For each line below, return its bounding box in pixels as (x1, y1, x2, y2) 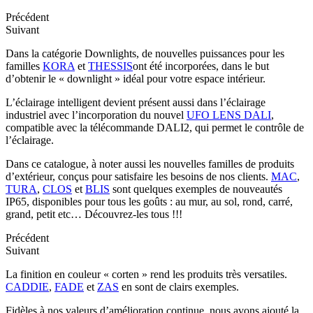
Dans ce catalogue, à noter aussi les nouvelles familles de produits (6, 157, 294, 170)
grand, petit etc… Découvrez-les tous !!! (6, 208, 182, 220)
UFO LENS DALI (187, 108, 271, 121)
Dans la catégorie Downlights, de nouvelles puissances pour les (6, 47, 284, 59)
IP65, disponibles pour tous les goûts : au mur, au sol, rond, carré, (6, 195, 293, 208)
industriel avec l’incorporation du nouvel (6, 108, 187, 121)
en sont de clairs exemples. (119, 280, 239, 293)
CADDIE (6, 280, 49, 293)
